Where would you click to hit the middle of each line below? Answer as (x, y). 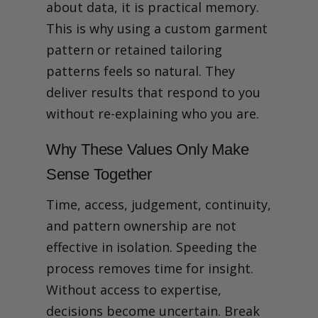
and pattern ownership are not (141, 225)
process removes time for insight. (149, 268)
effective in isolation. (111, 247)
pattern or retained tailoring (134, 49)
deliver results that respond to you (153, 92)
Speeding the (216, 247)
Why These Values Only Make (147, 149)
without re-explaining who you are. (152, 113)
